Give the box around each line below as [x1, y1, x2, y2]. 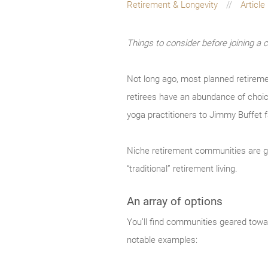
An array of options [127, 194, 223, 209]
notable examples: [127, 234, 197, 246]
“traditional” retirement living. [127, 163, 237, 175]
